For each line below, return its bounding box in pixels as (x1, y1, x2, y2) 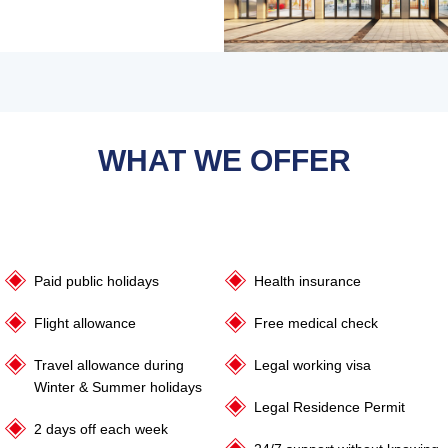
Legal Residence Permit (254, 399, 405, 416)
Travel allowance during (34, 357, 185, 374)
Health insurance (254, 273, 361, 290)
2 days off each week (34, 421, 169, 438)
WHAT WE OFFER (97, 144, 351, 178)
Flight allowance (34, 315, 137, 332)
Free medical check (254, 315, 378, 332)
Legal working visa (254, 357, 371, 374)
